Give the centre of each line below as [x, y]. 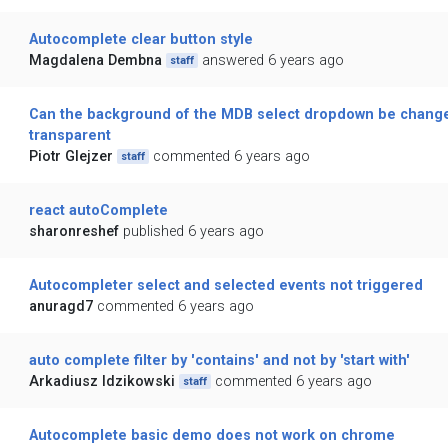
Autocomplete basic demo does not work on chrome [211, 436]
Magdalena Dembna [95, 61]
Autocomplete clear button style [140, 40]
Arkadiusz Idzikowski [101, 382]
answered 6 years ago [273, 61]
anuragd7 [60, 307]
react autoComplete [98, 211]
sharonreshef [73, 232]
